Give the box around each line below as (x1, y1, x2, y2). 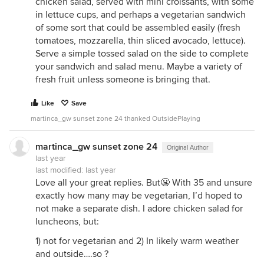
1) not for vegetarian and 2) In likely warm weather (35, 235, 239, 247)
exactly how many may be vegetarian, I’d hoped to (35, 190, 242, 202)
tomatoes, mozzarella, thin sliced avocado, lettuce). (35, 35, 246, 47)
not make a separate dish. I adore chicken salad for (35, 203, 243, 214)
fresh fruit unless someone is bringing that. (35, 74, 210, 85)
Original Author (167, 144, 209, 151)
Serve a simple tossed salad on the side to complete (35, 48, 249, 60)
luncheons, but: (35, 216, 99, 227)
